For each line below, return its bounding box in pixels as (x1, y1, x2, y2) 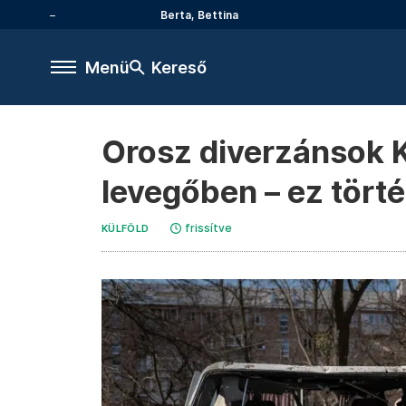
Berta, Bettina (160, 7, 238, 22)
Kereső (151, 57, 207, 77)
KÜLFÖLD (101, 223, 150, 235)
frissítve (185, 221, 233, 235)
